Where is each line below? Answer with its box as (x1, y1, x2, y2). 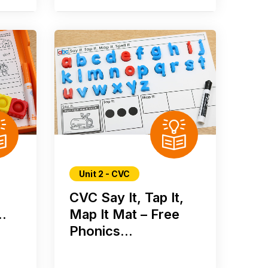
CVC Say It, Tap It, (69, 190, 184, 206)
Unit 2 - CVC (78, 169, 130, 179)
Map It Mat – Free (69, 206, 179, 223)
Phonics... (69, 223, 133, 239)
